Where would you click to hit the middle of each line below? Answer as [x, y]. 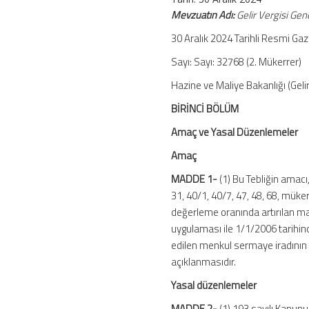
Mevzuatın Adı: [203, 15]
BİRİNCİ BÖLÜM [205, 109]
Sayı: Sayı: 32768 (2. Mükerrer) [237, 62]
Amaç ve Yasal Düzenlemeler [235, 132]
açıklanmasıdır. [204, 262]
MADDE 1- [195, 179]
